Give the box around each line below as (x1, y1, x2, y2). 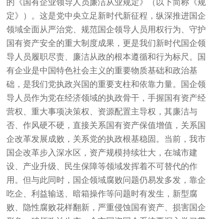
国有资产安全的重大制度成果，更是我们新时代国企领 (6, 38, 206, 48)
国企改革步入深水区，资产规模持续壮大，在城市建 (6, 148, 198, 157)
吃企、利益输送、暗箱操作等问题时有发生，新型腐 (6, 189, 198, 198)
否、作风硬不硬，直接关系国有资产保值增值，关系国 (6, 120, 206, 130)
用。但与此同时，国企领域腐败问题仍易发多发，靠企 (6, 175, 206, 185)
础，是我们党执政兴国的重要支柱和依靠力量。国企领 (6, 79, 206, 89)
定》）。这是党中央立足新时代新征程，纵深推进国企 (6, 11, 206, 21)
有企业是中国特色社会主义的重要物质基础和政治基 (6, 66, 198, 75)
